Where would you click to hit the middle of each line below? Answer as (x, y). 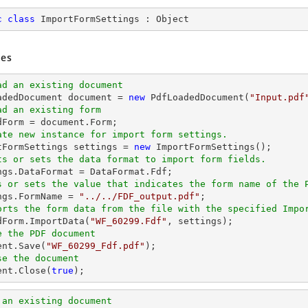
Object (173, 19)
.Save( (30, 246)
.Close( (32, 271)
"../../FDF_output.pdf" (140, 196)
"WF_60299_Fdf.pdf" (96, 246)
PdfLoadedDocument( (197, 97)
